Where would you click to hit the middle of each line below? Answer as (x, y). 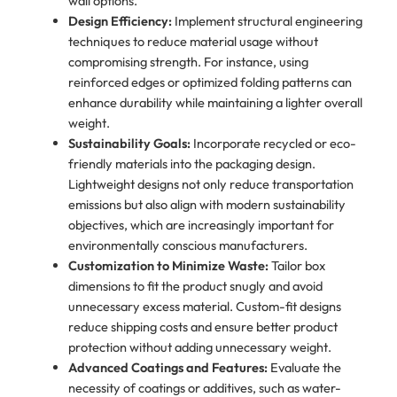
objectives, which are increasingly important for (201, 225)
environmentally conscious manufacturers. (187, 245)
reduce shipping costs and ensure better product (202, 327)
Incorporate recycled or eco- (273, 144)
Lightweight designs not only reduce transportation (210, 184)
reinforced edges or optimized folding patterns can (210, 82)
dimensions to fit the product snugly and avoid (195, 286)
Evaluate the (304, 368)
